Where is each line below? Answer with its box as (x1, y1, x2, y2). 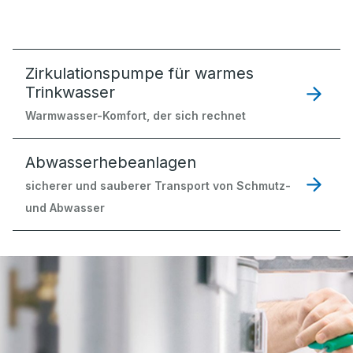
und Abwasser (25, 201, 105, 214)
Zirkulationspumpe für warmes (25, 64, 254, 83)
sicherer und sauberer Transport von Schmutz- (25, 179, 291, 192)
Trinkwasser (25, 83, 115, 102)
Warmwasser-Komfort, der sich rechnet (25, 109, 246, 122)
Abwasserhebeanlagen (25, 153, 196, 172)
